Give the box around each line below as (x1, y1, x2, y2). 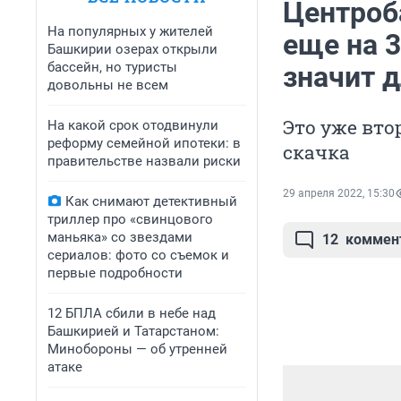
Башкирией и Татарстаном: (47, 323, 219, 339)
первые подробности (47, 265, 183, 281)
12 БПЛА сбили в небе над (47, 305, 216, 321)
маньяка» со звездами (47, 229, 192, 245)
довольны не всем (47, 77, 168, 93)
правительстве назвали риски (47, 153, 241, 169)
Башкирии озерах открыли (47, 41, 218, 57)
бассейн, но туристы (47, 59, 177, 75)
